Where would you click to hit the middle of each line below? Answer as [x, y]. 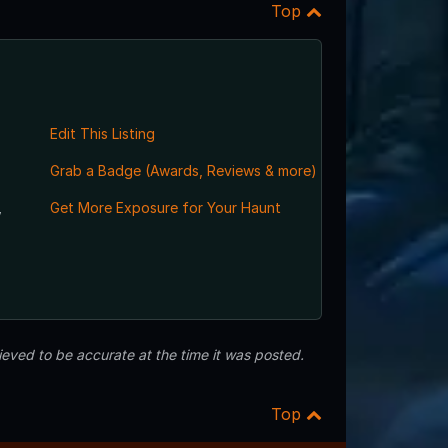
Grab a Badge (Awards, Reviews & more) [183, 170]
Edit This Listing [102, 133]
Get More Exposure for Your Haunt [165, 207]
